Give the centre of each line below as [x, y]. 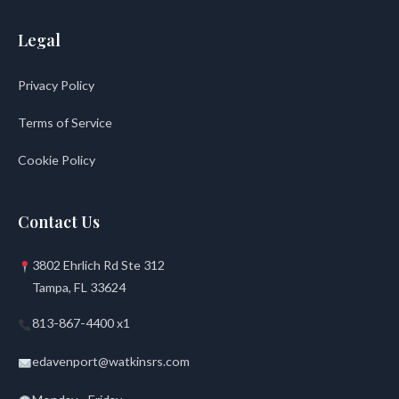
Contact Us [59, 222]
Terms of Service [65, 122]
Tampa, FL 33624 [79, 287]
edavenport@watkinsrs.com [111, 361]
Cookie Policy [57, 160]
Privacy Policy [56, 85]
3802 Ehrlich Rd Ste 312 [99, 265]
